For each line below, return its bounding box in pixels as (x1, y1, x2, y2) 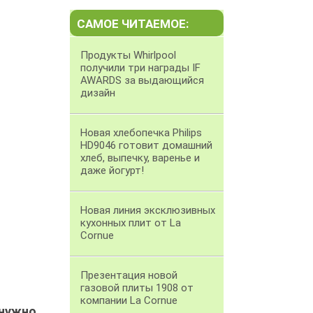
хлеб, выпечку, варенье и (80, 152, 200, 165)
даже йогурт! (80, 164, 144, 177)
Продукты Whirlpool (80, 49, 176, 62)
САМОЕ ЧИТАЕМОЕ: (77, 17, 189, 31)
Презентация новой (80, 269, 177, 282)
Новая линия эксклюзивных (80, 204, 215, 217)
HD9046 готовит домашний (80, 139, 212, 152)
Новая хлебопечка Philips (80, 126, 202, 140)
